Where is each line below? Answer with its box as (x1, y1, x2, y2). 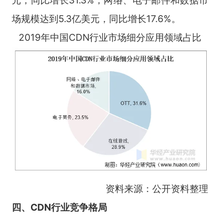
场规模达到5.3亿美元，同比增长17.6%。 (11, 12, 181, 25)
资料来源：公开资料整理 (106, 183, 209, 195)
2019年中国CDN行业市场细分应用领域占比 (19, 31, 201, 43)
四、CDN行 (11, 201, 60, 214)
